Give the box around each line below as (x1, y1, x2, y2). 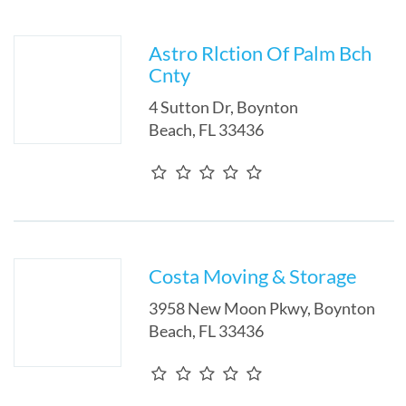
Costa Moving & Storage (149, 264, 358, 288)
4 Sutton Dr (149, 97, 231, 117)
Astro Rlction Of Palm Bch (149, 41, 372, 65)
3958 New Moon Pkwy (149, 298, 308, 318)
